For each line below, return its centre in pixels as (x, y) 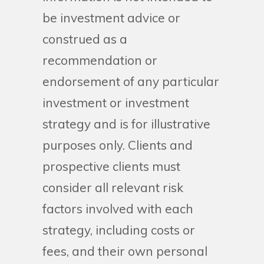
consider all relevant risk (113, 188)
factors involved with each (118, 209)
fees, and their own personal (125, 251)
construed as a (85, 39)
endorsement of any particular (131, 82)
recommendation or (100, 60)
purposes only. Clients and (118, 145)
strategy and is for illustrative (126, 124)
